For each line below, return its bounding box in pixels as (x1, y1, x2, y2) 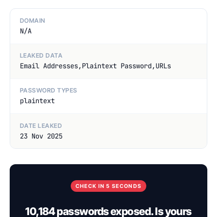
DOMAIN (20, 16, 46, 24)
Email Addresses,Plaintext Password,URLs (20, 62, 171, 71)
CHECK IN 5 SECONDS (75, 183, 142, 190)
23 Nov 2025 (20, 131, 62, 140)
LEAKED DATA (20, 52, 63, 60)
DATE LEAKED (20, 122, 62, 129)
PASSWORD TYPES (20, 87, 77, 94)
